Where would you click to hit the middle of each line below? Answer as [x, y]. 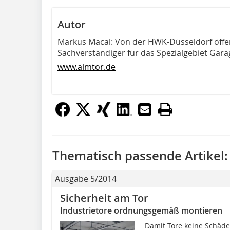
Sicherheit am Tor [104, 198]
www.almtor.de [87, 66]
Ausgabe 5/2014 [86, 178]
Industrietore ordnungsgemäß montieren [141, 210]
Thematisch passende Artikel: [140, 155]
